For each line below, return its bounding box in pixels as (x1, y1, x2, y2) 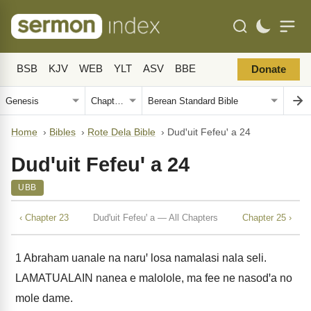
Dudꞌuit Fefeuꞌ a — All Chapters (93, 212, 218, 223)
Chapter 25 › (242, 212, 292, 223)
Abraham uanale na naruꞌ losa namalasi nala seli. (22, 252, 267, 264)
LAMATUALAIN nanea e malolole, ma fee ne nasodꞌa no (15, 272, 292, 284)
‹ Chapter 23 (19, 212, 69, 223)
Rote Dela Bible (87, 127, 155, 137)
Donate (251, 64, 286, 75)
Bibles (49, 127, 76, 137)
